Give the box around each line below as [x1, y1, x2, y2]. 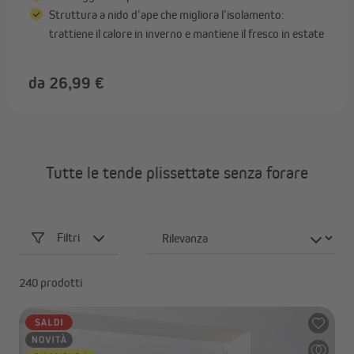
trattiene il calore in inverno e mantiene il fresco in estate [49, 26, 324, 41]
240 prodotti [19, 275, 82, 290]
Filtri [57, 230, 80, 245]
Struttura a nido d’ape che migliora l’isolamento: [49, 7, 284, 22]
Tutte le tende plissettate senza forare [46, 163, 308, 183]
